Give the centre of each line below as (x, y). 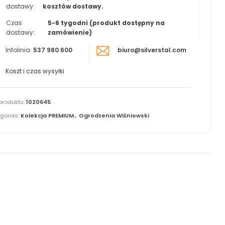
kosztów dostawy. (73, 6)
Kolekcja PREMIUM (47, 116)
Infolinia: (18, 50)
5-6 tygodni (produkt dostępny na (106, 23)
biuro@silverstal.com (151, 50)
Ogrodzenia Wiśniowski (114, 116)
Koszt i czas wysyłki (35, 71)
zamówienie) (70, 32)
